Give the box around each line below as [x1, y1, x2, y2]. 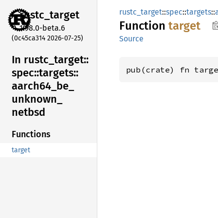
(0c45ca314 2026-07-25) [12, 34, 83, 42]
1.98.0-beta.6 [19, 23, 65, 33]
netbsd [12, 105, 45, 119]
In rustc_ [12, 53, 54, 66]
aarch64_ [12, 79, 56, 92]
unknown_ [12, 92, 62, 106]
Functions [12, 129, 51, 140]
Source [119, 34, 144, 43]
